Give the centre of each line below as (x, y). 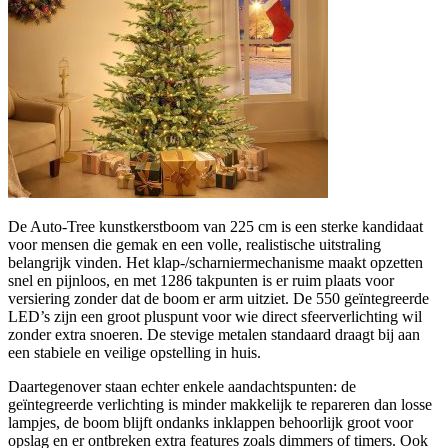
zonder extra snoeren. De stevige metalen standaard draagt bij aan (214, 334)
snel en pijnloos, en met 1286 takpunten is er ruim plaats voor (201, 280)
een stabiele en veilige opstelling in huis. (134, 352)
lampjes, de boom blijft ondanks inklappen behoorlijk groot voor (210, 422)
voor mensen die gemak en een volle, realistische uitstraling (194, 244)
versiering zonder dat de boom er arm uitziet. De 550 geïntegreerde (218, 298)
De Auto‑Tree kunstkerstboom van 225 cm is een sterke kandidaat (215, 226)
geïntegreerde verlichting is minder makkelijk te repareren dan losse (220, 404)
